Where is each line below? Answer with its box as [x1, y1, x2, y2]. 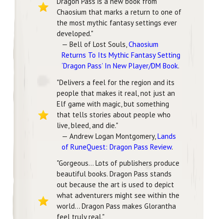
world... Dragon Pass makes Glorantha [57, 201, 176, 211]
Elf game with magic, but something [57, 99, 169, 109]
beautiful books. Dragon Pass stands [57, 169, 172, 178]
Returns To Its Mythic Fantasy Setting [62, 50, 180, 60]
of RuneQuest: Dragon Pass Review [62, 142, 172, 152]
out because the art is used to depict [57, 179, 174, 189]
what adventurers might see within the [57, 190, 179, 200]
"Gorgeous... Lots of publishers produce [57, 158, 179, 168]
